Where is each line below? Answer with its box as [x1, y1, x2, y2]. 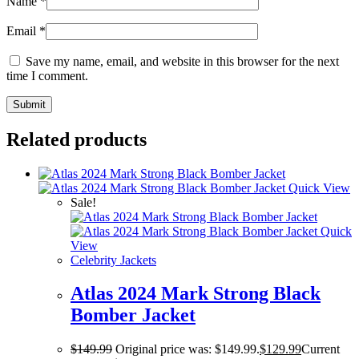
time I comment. [6, 68, 88, 83]
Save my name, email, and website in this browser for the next [26, 54, 339, 68]
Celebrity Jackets [71, 252, 156, 267]
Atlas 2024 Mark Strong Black [71, 283, 321, 305]
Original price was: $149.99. [115, 342, 260, 357]
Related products [6, 128, 147, 150]
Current [301, 342, 340, 357]
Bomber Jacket [71, 305, 196, 326]
